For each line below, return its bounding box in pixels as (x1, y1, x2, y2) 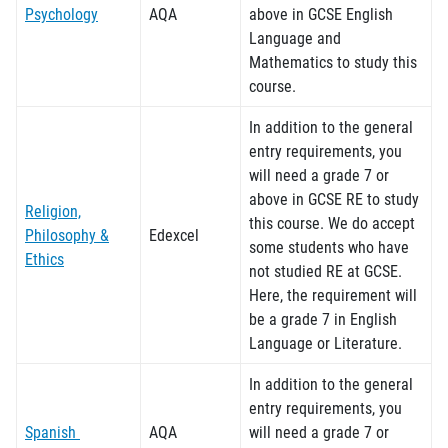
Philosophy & (25, 224, 109, 245)
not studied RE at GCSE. (249, 260, 402, 281)
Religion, (25, 200, 81, 221)
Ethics (25, 248, 64, 269)
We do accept (324, 212, 415, 233)
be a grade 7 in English (249, 308, 397, 329)
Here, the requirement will (249, 284, 417, 305)
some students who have (249, 236, 409, 257)
